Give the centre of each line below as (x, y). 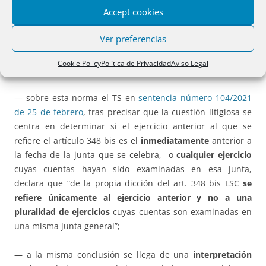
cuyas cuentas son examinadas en (181, 212)
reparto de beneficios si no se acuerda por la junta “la (133, 12)
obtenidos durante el (67, 55)
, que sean (224, 55)
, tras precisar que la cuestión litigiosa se (167, 112)
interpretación (222, 255)
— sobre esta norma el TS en (77, 98)
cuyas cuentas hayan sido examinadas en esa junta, (133, 169)
